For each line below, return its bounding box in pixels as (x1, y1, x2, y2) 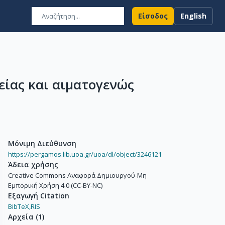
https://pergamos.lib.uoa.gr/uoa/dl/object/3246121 (8, 150, 162, 159)
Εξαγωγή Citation (8, 191, 69, 200)
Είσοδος (138, 11, 168, 21)
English (180, 11, 206, 21)
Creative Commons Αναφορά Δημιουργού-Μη (8, 171, 147, 180)
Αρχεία (8, 212, 34, 221)
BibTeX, (8, 202, 31, 211)
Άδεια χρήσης (8, 160, 58, 169)
